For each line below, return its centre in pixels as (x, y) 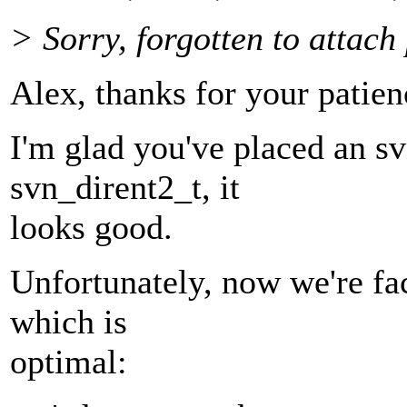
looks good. (91, 228)
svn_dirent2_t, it (125, 188)
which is (69, 322)
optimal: (69, 362)
